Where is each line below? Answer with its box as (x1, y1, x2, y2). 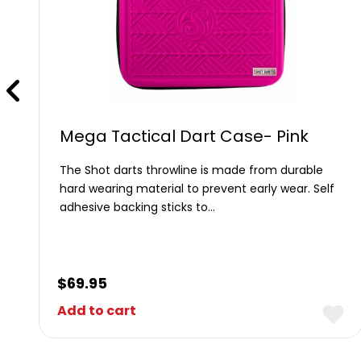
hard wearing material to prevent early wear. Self (60, 180, 335, 197)
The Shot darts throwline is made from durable (60, 162, 324, 178)
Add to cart (57, 301, 137, 320)
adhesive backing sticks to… (60, 199, 216, 215)
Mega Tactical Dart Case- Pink (60, 125, 309, 147)
